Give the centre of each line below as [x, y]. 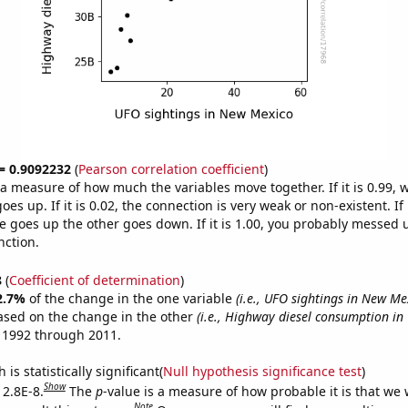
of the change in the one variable [132, 298]
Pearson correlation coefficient [171, 169]
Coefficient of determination [94, 280]
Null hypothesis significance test [262, 371]
